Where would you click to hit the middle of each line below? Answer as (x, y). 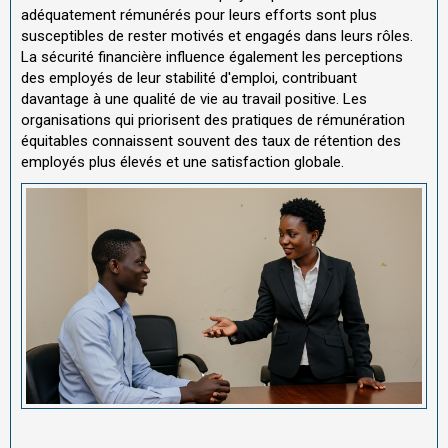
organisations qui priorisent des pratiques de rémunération (213, 119)
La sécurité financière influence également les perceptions (212, 56)
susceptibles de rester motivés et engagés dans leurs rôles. (217, 35)
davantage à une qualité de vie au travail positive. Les (194, 98)
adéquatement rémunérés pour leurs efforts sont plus (199, 14)
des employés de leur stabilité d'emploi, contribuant (189, 77)
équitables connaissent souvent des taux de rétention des (211, 140)
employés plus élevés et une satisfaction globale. (182, 161)
